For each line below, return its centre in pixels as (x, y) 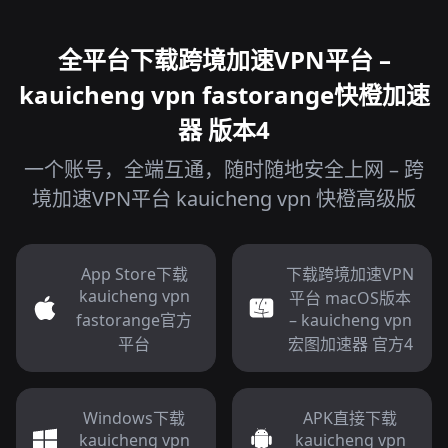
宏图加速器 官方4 (350, 344)
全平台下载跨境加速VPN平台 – (224, 59)
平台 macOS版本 (350, 298)
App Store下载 (134, 274)
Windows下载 (134, 418)
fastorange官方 (134, 320)
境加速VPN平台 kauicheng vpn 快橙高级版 (224, 198)
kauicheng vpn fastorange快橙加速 (224, 94)
